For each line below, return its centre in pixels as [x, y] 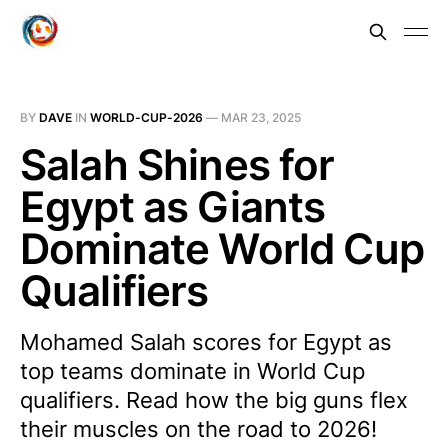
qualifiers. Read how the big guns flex [214, 400]
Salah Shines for [177, 164]
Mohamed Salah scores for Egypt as [206, 342]
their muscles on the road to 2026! [198, 429]
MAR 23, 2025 [261, 117]
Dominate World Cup [222, 248]
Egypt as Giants [173, 206]
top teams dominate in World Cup [192, 371]
